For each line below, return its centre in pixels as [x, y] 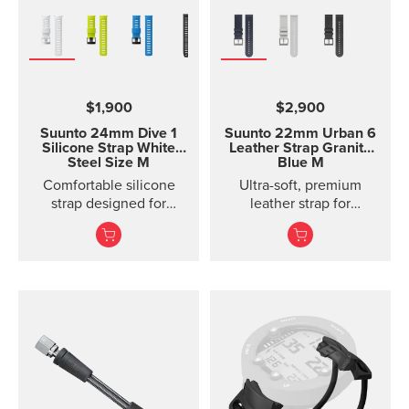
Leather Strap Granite [300, 148]
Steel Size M [109, 163]
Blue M [300, 163]
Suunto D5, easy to [109, 222]
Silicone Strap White [109, 148]
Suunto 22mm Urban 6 [300, 133]
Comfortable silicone [109, 185]
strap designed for [109, 204]
